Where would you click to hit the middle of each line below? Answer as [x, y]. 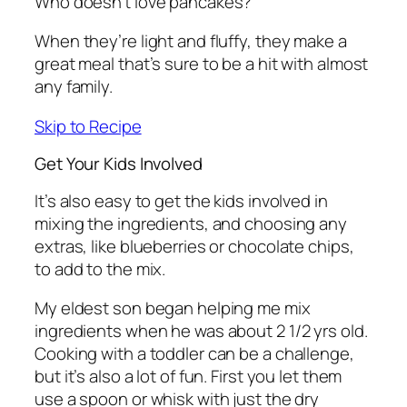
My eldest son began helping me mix [173, 308]
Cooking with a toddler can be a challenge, [194, 354]
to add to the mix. [100, 268]
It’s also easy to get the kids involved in [181, 200]
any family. [74, 87]
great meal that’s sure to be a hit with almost [202, 64]
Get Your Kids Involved [119, 164]
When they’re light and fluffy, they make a [191, 41]
